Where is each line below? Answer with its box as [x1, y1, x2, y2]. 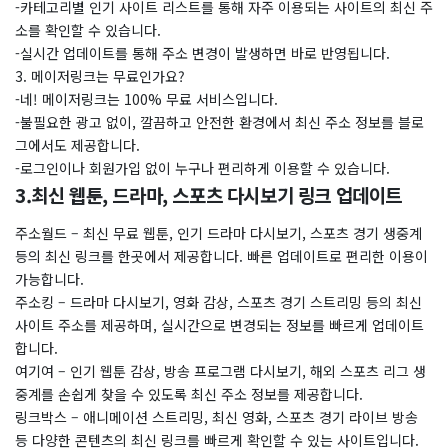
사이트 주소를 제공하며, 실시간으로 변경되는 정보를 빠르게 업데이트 [15, 315, 424, 335]
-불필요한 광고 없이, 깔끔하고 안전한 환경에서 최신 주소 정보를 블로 [15, 112, 424, 132]
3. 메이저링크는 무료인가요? [15, 66, 185, 86]
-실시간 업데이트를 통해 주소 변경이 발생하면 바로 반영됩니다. [15, 43, 390, 63]
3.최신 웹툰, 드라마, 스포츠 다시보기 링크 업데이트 [15, 181, 403, 208]
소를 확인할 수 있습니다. [15, 20, 161, 40]
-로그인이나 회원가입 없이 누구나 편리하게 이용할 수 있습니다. [15, 158, 390, 178]
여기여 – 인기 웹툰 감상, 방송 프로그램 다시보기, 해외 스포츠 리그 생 [15, 361, 426, 381]
